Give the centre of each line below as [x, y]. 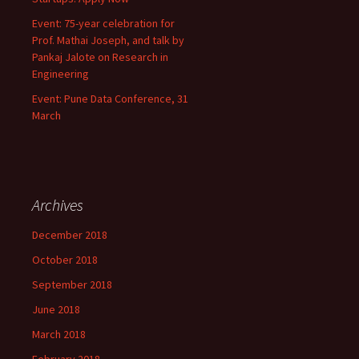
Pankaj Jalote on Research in [100, 57]
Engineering [61, 74]
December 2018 [70, 235]
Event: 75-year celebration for [103, 23]
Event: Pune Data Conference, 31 [110, 99]
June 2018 [56, 309]
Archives [58, 205]
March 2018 [59, 334]
